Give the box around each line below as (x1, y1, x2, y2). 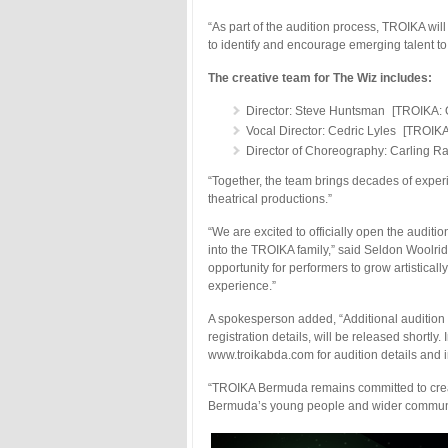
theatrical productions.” (208, 191, 332, 206)
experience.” (208, 278, 276, 293)
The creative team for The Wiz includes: (208, 70, 432, 85)
